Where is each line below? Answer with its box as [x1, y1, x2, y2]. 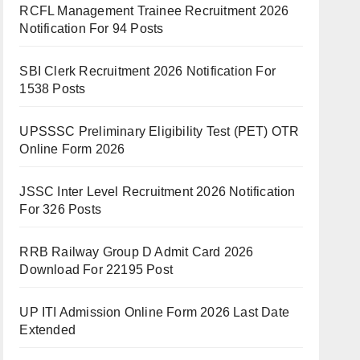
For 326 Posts [19, 202, 101, 216]
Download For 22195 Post [19, 263, 173, 276]
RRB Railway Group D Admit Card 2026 [19, 245, 254, 259]
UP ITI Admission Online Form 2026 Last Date [19, 305, 289, 319]
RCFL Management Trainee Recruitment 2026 [19, 4, 289, 18]
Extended [19, 323, 76, 337]
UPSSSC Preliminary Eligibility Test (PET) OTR [19, 125, 300, 138]
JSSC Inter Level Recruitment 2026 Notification [19, 185, 296, 198]
